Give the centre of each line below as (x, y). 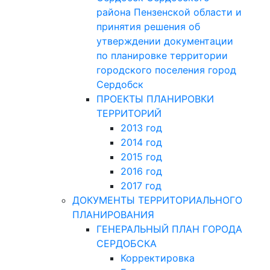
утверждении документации (165, 41)
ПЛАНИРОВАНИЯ (113, 215)
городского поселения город (166, 70)
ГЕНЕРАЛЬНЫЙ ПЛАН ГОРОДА (169, 229)
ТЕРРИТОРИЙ (129, 113)
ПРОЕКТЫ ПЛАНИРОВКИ (155, 99)
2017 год (141, 186)
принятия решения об (148, 27)
